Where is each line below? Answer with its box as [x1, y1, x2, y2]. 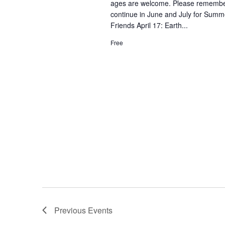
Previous [54, 204, 88, 216]
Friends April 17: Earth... [110, 20, 188, 30]
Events [88, 204, 113, 216]
